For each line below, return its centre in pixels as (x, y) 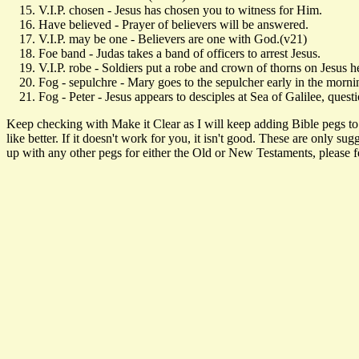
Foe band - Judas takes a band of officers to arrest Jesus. (179, 53)
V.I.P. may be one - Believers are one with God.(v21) (173, 38)
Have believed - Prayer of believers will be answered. (173, 24)
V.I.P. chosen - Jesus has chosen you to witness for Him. (180, 10)
